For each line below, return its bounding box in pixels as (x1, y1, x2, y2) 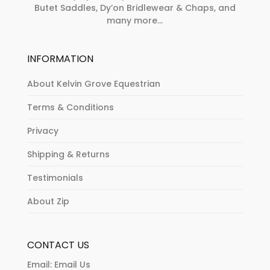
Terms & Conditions (27, 101, 114, 113)
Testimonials (27, 171, 83, 184)
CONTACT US (27, 237, 89, 252)
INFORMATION (27, 51, 93, 66)
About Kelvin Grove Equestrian (27, 77, 160, 90)
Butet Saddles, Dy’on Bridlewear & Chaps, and (34, 1, 236, 14)
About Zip (27, 195, 69, 207)
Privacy (27, 124, 58, 137)
